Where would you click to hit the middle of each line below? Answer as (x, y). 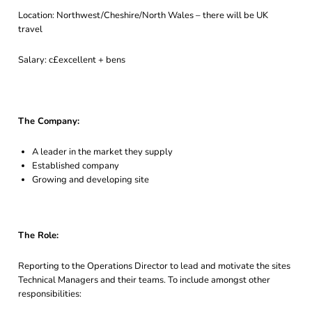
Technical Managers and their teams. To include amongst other (144, 280)
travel (30, 29)
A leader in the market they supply (102, 152)
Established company (76, 166)
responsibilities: (50, 294)
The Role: (38, 235)
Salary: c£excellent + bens (72, 60)
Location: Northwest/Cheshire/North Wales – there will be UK (143, 15)
